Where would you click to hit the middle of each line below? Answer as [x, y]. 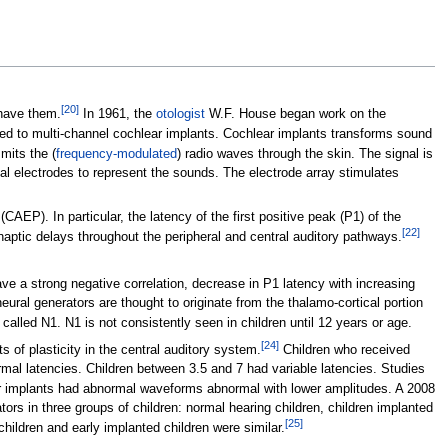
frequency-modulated [116, 153]
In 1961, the [117, 114]
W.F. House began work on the [295, 114]
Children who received [344, 349]
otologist [180, 114]
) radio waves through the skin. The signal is [304, 153]
